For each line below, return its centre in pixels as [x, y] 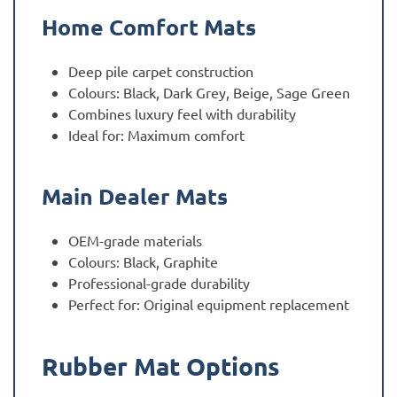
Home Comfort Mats [149, 27]
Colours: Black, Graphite [143, 262]
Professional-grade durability [159, 283]
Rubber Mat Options [161, 366]
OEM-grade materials [135, 241]
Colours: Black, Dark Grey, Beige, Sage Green [209, 93]
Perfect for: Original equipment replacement [209, 304]
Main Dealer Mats [135, 196]
